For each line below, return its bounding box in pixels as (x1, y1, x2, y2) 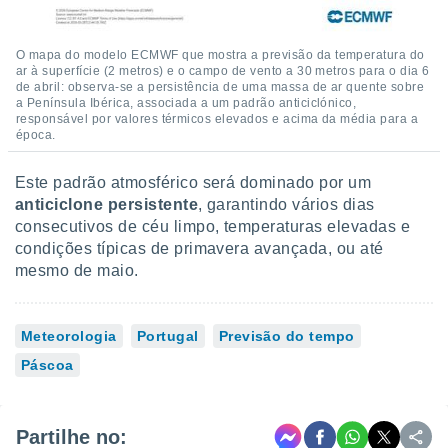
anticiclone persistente (15, 196, 199, 213)
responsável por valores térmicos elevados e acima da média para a (16, 112, 419, 126)
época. (16, 128, 56, 142)
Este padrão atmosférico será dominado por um (15, 174, 372, 191)
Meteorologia (21, 328, 117, 344)
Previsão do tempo (218, 328, 355, 344)
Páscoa (21, 357, 74, 373)
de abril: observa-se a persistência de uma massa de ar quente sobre (16, 80, 425, 94)
